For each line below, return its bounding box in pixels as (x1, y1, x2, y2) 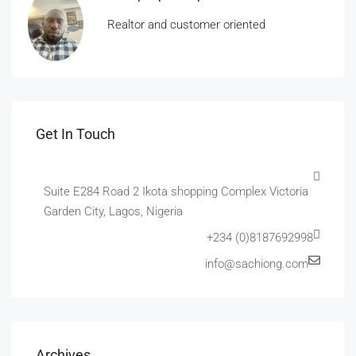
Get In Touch (36, 126, 115, 143)
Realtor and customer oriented (107, 17, 265, 32)
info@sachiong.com (205, 257, 308, 272)
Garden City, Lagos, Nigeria (44, 204, 183, 219)
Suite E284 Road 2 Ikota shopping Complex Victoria (44, 184, 308, 199)
